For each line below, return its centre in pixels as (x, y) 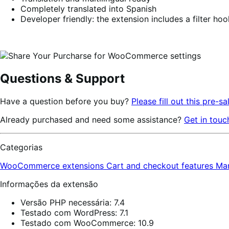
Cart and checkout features (161, 166)
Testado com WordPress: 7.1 (74, 213)
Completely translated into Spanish (88, 9)
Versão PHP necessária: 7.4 (73, 203)
